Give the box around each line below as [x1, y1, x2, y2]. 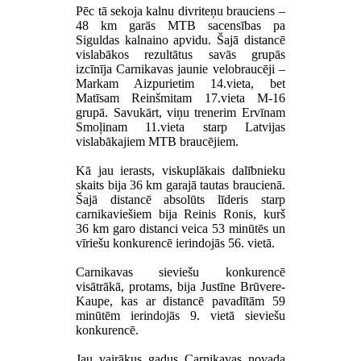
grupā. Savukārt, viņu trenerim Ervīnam [76, 105, 285, 119]
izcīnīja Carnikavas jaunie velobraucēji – [76, 61, 285, 76]
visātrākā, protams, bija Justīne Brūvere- [76, 279, 285, 293]
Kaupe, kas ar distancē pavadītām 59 [76, 293, 285, 308]
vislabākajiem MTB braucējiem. [76, 134, 239, 148]
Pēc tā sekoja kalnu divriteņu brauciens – [76, 3, 285, 18]
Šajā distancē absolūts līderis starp [76, 192, 285, 206]
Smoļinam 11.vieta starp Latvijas [76, 119, 285, 134]
